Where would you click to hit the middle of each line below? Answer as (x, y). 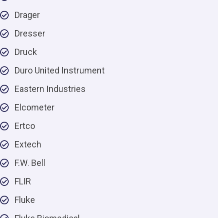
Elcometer (35, 107)
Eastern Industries (50, 89)
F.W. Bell (30, 163)
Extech (28, 144)
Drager (27, 15)
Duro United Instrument (60, 70)
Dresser (30, 33)
